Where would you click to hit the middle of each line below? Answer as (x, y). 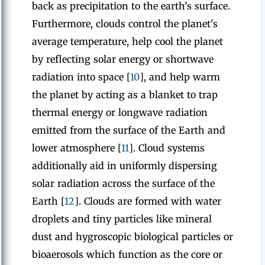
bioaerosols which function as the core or (127, 254)
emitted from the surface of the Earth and (129, 130)
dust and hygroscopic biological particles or (132, 237)
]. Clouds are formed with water (148, 201)
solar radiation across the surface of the (123, 183)
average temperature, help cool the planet (127, 41)
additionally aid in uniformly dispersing (125, 166)
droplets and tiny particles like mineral (122, 219)
